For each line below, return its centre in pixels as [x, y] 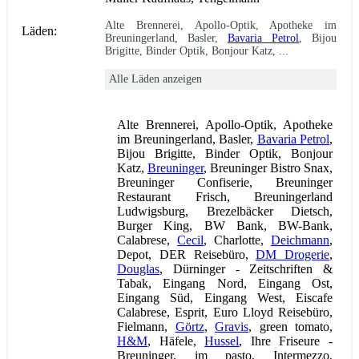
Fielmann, [146, 326]
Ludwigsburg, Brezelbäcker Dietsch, [225, 211]
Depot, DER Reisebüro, [187, 254]
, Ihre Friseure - [286, 341]
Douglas [138, 268]
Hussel [222, 341]
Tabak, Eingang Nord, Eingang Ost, [225, 283]
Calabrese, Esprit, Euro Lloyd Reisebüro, [225, 312]
